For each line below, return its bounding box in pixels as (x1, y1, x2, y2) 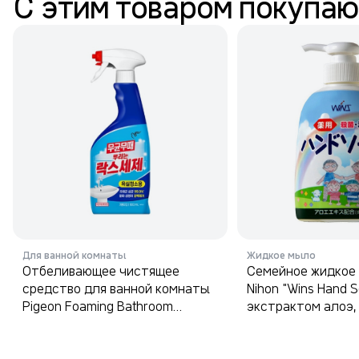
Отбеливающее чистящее (22, 264, 179, 278)
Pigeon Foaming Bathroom (22, 299, 173, 313)
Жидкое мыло (247, 250, 316, 260)
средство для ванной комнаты (22, 281, 210, 296)
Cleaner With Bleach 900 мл (22, 317, 184, 331)
